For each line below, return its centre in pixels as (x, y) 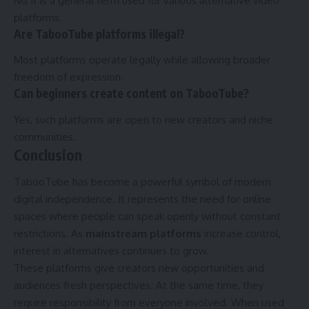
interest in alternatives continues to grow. (111, 251)
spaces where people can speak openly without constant (147, 217)
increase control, (241, 234)
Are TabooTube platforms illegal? (99, 33)
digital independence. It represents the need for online (142, 199)
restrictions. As (50, 234)
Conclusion (48, 154)
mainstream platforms (143, 234)
